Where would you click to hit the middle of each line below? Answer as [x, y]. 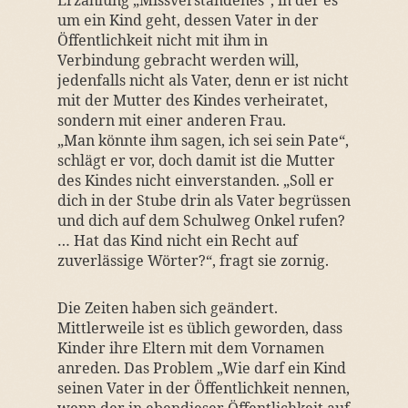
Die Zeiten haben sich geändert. [167, 308]
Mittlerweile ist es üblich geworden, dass [199, 328]
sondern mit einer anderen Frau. [171, 120]
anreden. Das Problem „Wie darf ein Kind [201, 368]
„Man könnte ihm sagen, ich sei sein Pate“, [203, 140]
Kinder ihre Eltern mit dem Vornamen [190, 348]
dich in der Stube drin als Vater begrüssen [204, 200]
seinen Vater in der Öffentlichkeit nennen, [203, 388]
